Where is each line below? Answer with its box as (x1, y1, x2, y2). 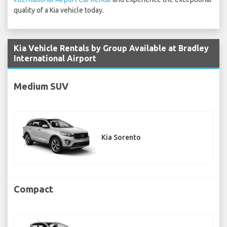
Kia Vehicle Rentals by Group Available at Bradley (14, 44, 209, 53)
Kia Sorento (101, 133, 141, 142)
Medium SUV (14, 81, 68, 91)
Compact (14, 183, 53, 194)
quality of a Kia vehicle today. (14, 6, 104, 15)
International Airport (14, 54, 96, 63)
